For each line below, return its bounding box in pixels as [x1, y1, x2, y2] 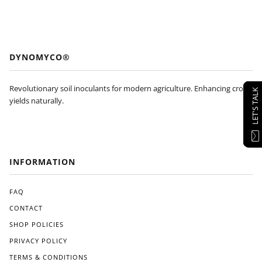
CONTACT [9, 204, 43, 212]
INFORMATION [9, 156, 75, 167]
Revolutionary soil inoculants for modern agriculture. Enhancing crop [9, 82, 248, 94]
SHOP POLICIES [9, 220, 64, 229]
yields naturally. [9, 95, 64, 106]
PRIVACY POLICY [9, 236, 67, 245]
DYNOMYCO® [9, 51, 70, 63]
